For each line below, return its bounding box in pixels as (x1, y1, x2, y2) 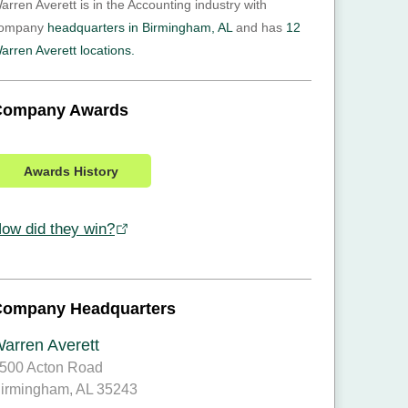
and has (232, 20, 286, 35)
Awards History (24, 163, 118, 178)
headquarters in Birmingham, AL (47, 20, 232, 35)
